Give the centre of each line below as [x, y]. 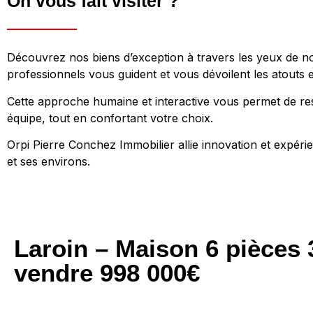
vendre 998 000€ [107, 272]
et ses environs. [49, 162]
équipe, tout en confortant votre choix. [110, 118]
